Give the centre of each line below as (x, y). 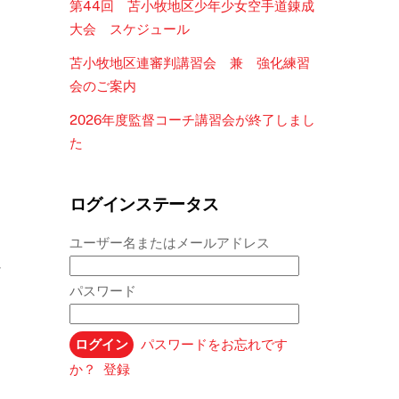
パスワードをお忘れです (214, 344)
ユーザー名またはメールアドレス (169, 242)
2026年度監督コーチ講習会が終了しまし (192, 120)
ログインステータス (144, 204)
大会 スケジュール (129, 28)
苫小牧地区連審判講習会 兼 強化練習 (189, 63)
